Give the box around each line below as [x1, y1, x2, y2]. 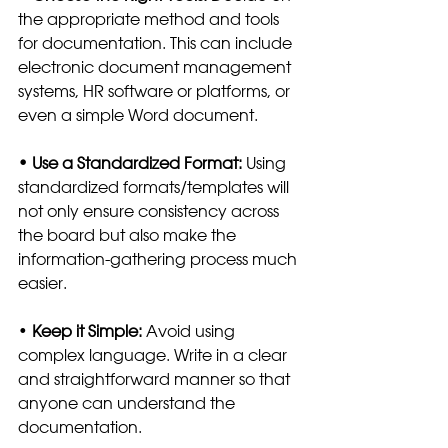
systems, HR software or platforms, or [18, 80, 294, 101]
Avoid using [142, 320, 239, 341]
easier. [18, 272, 75, 293]
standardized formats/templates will [18, 176, 293, 197]
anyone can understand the [18, 392, 239, 413]
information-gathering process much [18, 248, 301, 269]
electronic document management [18, 56, 295, 77]
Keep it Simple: [28, 320, 142, 341]
